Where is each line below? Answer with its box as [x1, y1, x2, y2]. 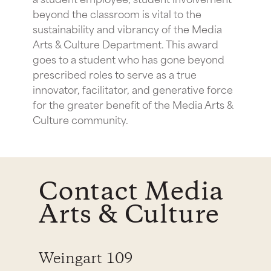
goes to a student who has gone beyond [33, 50, 224, 67]
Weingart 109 [39, 249, 133, 269]
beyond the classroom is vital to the [33, 5, 201, 21]
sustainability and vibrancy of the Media [33, 20, 222, 36]
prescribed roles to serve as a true [33, 65, 197, 82]
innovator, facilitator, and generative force [33, 80, 233, 97]
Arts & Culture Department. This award [33, 35, 218, 51]
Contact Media [39, 175, 224, 210]
